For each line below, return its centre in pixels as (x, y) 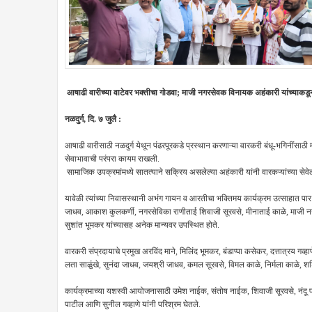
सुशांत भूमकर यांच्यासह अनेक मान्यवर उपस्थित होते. (142, 225)
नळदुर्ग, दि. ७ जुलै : (93, 119)
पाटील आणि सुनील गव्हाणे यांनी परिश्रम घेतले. (133, 304)
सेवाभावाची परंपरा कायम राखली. (112, 159)
